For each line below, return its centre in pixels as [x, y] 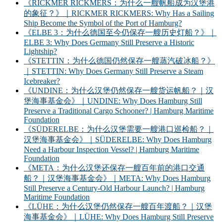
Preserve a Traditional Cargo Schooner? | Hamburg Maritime [119, 111]
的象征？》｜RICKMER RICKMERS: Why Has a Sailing [119, 13]
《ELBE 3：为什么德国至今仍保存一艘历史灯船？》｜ [120, 33]
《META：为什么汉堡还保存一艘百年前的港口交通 [114, 168]
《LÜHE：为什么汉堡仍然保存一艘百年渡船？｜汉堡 [118, 207]
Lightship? [40, 52]
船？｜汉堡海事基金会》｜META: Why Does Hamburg [117, 178]
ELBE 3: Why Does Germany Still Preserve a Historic [109, 43]
